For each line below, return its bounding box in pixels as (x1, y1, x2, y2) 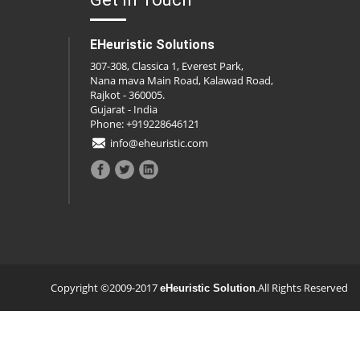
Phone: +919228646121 (90, 117, 200, 132)
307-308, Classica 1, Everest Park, (90, 59, 244, 74)
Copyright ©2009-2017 (51, 280, 160, 296)
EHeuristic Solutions (90, 37, 215, 53)
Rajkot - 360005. (90, 88, 166, 103)
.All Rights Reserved (256, 280, 348, 296)
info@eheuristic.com (110, 136, 209, 151)
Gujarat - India (90, 102, 158, 117)
